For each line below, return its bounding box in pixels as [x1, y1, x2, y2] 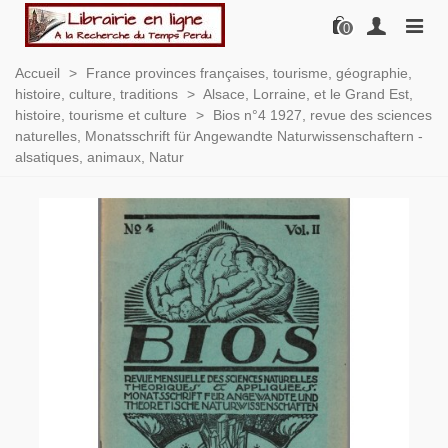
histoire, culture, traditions [15, 86, 178, 102]
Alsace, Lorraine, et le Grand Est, [203, 86, 413, 102]
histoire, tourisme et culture [15, 107, 187, 123]
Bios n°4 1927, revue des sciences [213, 107, 432, 123]
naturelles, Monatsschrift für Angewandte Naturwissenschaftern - [15, 128, 423, 144]
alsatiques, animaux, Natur [15, 149, 184, 165]
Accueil [15, 65, 60, 81]
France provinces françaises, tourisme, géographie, [86, 65, 412, 81]
